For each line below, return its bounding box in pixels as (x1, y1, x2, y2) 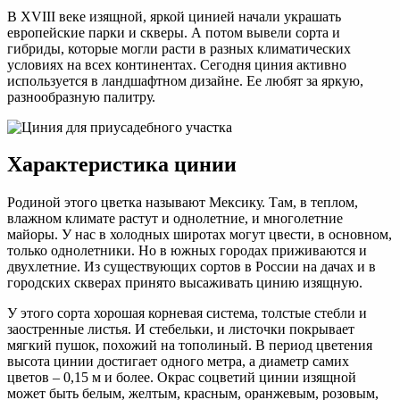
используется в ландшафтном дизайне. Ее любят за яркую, (7, 72, 363, 88)
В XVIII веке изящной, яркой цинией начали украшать (7, 8, 341, 24)
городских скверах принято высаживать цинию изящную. (7, 275, 362, 291)
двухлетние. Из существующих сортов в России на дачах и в (7, 259, 376, 275)
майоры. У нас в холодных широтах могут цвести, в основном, (7, 227, 392, 243)
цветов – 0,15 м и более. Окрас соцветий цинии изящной (7, 370, 356, 386)
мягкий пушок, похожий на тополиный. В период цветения (7, 337, 372, 354)
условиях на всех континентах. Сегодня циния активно (7, 56, 346, 72)
